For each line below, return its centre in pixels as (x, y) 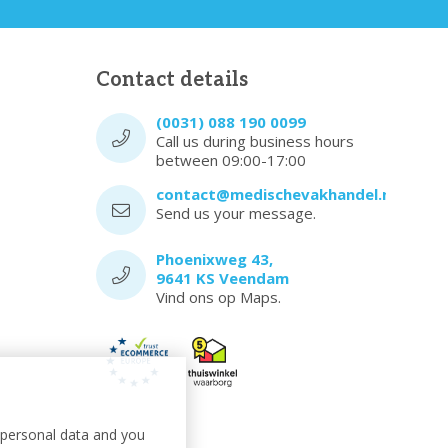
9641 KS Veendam (222, 277)
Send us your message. (236, 212)
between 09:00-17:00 (231, 159)
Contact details (172, 79)
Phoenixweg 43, (214, 258)
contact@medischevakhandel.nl (275, 193)
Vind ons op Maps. (218, 296)
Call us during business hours (255, 140)
